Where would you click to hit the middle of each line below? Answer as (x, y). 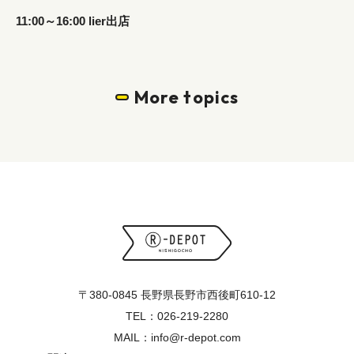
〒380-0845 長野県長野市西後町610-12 (177, 294)
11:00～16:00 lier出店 (73, 21)
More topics (186, 97)
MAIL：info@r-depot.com (177, 337)
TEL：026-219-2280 (177, 316)
